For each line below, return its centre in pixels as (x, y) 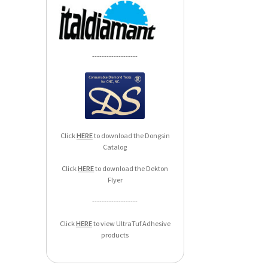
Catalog (115, 147)
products (115, 234)
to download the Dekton (131, 168)
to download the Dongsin (131, 135)
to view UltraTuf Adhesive (131, 223)
